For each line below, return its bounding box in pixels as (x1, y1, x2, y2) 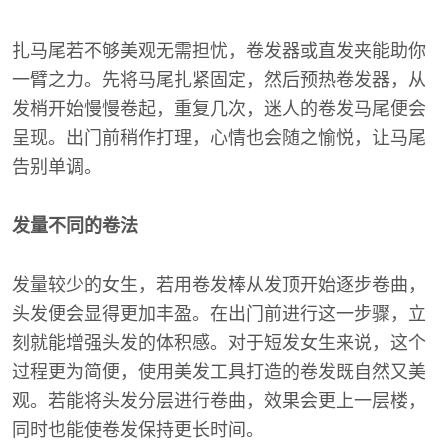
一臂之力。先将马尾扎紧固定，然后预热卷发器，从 (12, 70, 426, 90)
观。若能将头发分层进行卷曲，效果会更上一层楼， (12, 391, 426, 411)
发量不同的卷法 (12, 216, 138, 236)
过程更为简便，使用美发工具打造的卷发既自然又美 (12, 362, 426, 382)
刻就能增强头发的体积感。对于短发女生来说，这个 (12, 333, 426, 353)
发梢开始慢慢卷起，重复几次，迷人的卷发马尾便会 (12, 99, 426, 119)
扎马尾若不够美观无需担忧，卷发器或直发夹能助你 (12, 41, 426, 61)
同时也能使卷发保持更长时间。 (12, 420, 264, 440)
